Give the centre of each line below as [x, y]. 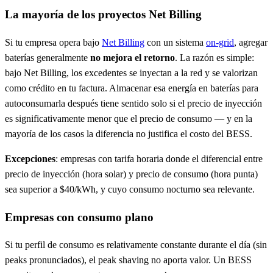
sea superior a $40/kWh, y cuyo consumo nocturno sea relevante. [130, 189]
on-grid [220, 42]
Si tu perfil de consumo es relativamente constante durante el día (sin [136, 245]
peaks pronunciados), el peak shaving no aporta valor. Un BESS [128, 260]
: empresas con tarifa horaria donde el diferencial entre [159, 158]
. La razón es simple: [214, 57]
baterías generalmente [48, 57]
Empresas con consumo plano [79, 217]
